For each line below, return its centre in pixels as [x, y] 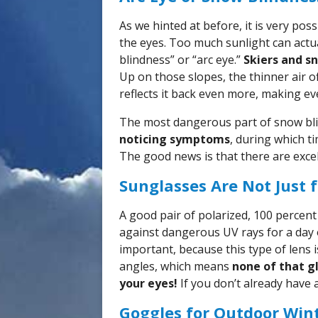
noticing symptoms [175, 139]
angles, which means [176, 266]
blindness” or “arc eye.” [181, 60]
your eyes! [148, 283]
